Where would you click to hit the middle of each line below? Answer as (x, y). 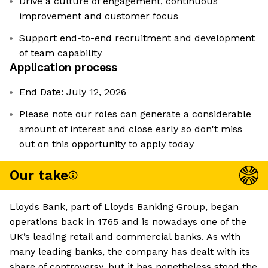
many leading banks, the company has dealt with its (130, 252)
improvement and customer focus (99, 16)
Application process (63, 68)
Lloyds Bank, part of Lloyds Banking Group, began (124, 207)
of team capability (60, 53)
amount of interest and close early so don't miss (131, 129)
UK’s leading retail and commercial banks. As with (125, 237)
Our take (39, 175)
